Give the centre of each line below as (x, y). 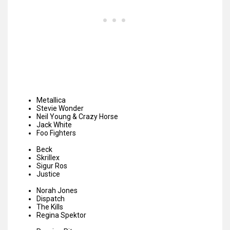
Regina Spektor (61, 215)
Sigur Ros (52, 166)
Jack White (54, 125)
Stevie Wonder (60, 109)
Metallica (51, 100)
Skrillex (48, 158)
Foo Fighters (56, 133)
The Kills (50, 207)
